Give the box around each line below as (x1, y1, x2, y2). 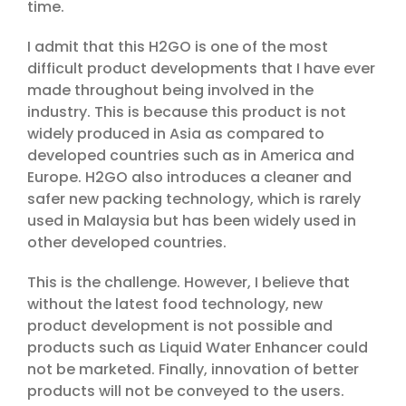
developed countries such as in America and (27, 145, 354, 167)
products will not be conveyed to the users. (27, 381, 344, 402)
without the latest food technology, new (27, 294, 323, 315)
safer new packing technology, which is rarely (27, 188, 361, 210)
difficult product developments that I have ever (27, 58, 375, 80)
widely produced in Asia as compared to (27, 123, 324, 145)
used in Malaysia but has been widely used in (27, 210, 356, 232)
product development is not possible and (27, 315, 333, 337)
